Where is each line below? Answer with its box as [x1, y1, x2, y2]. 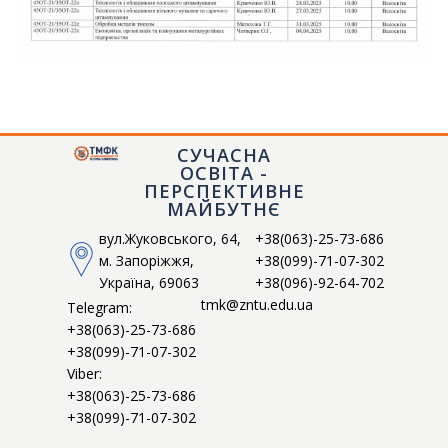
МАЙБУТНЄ [167, 196, 281, 221]
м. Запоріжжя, [99, 250, 194, 270]
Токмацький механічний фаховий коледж [81, 161, 95, 177]
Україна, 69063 [99, 272, 199, 292]
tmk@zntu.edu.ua [201, 294, 313, 314]
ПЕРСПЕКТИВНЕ [143, 178, 305, 203]
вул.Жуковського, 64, [99, 228, 241, 248]
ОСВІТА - [180, 160, 268, 185]
